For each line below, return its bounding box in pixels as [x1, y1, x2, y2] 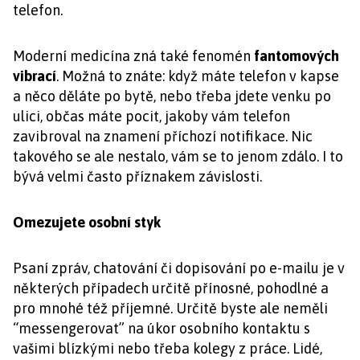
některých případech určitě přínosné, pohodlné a [13, 280, 329, 297]
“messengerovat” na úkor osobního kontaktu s [13, 320, 310, 337]
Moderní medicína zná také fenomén [13, 47, 254, 64]
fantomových [254, 47, 339, 64]
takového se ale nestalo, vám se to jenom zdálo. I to [13, 148, 343, 165]
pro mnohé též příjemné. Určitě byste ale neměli [13, 300, 328, 317]
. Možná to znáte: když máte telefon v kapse [56, 67, 339, 84]
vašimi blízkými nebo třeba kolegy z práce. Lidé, [13, 340, 322, 357]
